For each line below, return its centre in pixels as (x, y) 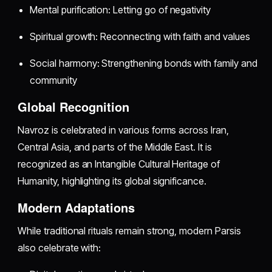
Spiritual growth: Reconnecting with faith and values (140, 36)
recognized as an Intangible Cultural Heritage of (119, 164)
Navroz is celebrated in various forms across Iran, (123, 130)
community (53, 80)
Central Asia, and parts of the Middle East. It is (115, 147)
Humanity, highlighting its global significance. (112, 181)
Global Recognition (74, 106)
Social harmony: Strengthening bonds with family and (144, 63)
